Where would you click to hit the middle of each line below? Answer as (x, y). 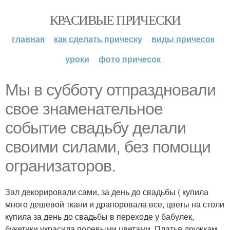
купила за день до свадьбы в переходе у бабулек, (100, 216)
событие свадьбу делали (95, 128)
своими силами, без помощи (108, 147)
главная (28, 39)
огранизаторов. (60, 166)
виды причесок (183, 39)
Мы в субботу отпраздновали (110, 90)
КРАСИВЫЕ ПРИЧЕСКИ (115, 20)
